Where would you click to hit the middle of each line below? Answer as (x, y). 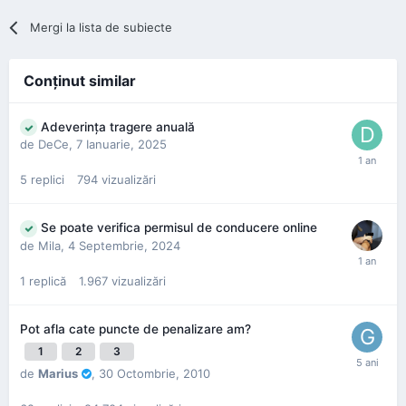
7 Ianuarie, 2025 (121, 145)
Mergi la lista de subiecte (101, 27)
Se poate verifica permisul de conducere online (179, 228)
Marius (58, 373)
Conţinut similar (80, 80)
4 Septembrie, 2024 (124, 245)
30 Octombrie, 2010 (155, 373)
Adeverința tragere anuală (118, 126)
